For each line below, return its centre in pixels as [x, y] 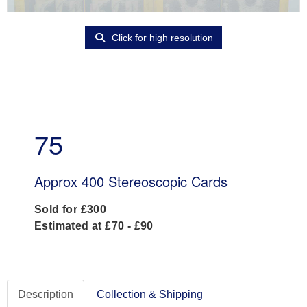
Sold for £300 [71, 209]
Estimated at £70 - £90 [94, 225]
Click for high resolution [161, 38]
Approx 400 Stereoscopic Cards [131, 181]
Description [46, 294]
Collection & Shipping [150, 294]
